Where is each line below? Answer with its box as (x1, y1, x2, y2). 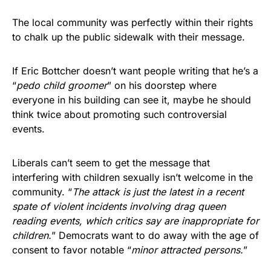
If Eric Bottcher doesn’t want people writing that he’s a (12, 64, 258, 77)
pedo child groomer (16, 79, 107, 91)
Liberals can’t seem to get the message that (12, 156, 210, 169)
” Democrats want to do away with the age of (51, 229, 259, 241)
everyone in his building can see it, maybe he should (12, 93, 251, 106)
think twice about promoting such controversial (12, 108, 227, 120)
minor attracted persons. (131, 243, 243, 256)
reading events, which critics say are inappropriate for (12, 214, 259, 227)
